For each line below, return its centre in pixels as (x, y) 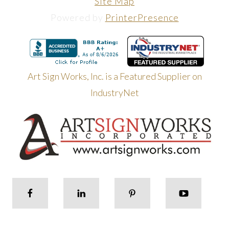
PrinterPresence (142, 17)
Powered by (78, 17)
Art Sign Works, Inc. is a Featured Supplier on (114, 76)
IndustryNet (114, 92)
